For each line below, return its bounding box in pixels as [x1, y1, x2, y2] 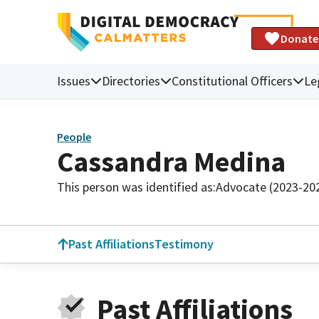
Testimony [155, 236, 214, 252]
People [57, 130, 91, 145]
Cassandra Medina [57, 143, 286, 179]
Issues [57, 72, 90, 89]
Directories [102, 72, 160, 89]
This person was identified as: [57, 178, 216, 195]
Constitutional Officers [172, 72, 293, 89]
